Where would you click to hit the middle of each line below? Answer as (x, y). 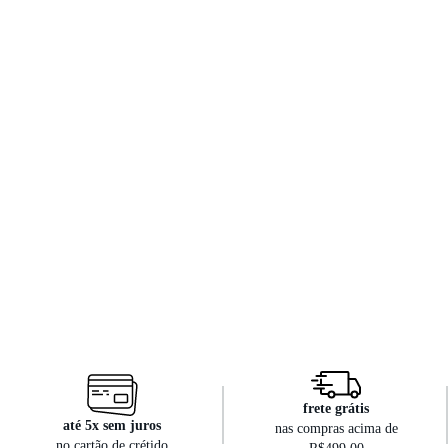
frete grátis (336, 408)
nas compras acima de (336, 428)
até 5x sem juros (112, 425)
